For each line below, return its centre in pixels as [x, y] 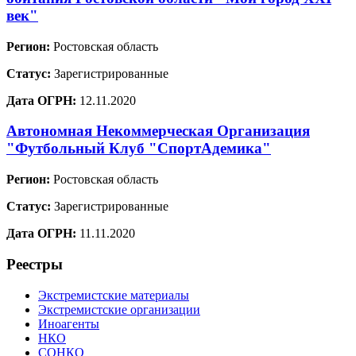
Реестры [35, 264]
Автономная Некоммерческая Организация [158, 131]
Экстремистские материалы [114, 295]
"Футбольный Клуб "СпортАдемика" [139, 149]
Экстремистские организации [119, 309]
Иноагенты [69, 323]
